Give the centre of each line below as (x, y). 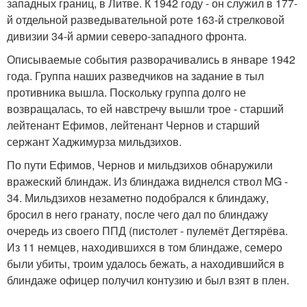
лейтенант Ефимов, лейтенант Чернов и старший (133, 125)
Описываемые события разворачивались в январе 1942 (151, 59)
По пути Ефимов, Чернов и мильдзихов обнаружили (140, 164)
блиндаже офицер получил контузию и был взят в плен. (148, 280)
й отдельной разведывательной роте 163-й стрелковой (146, 19)
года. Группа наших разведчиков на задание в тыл (135, 75)
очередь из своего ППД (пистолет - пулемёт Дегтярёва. (147, 230)
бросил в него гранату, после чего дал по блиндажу (137, 214)
